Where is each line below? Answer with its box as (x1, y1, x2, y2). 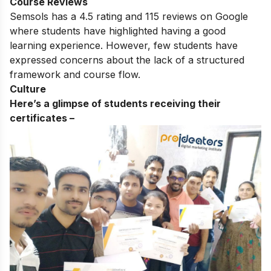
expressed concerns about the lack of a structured (10, 53, 244, 66)
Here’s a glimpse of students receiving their (10, 97, 221, 109)
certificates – (10, 111, 74, 124)
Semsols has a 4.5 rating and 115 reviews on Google (10, 10, 248, 22)
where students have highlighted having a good (10, 24, 226, 37)
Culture (10, 82, 46, 95)
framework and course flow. (10, 68, 140, 80)
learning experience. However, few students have (10, 39, 238, 51)
